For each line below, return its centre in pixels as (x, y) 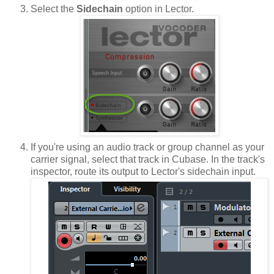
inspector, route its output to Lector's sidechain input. (143, 171)
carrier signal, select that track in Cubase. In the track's (148, 159)
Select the (54, 9)
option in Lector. (160, 9)
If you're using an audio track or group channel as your (147, 147)
